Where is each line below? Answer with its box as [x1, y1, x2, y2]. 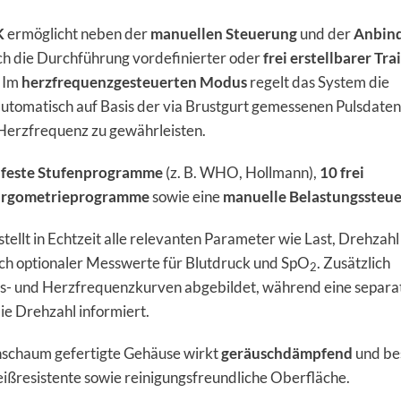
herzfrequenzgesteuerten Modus [21, 73, 247, 92]
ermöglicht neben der [4, 24, 150, 44]
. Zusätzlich [317, 253, 390, 273]
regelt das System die [247, 73, 389, 92]
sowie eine [152, 187, 223, 207]
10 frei [320, 163, 364, 183]
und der [297, 24, 354, 44]
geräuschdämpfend [221, 344, 353, 363]
